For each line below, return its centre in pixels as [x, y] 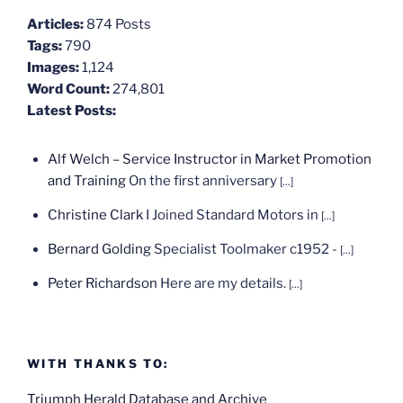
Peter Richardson [102, 284]
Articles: [55, 25]
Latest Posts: [72, 111]
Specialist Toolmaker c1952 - [246, 250]
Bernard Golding [99, 250]
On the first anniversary [204, 181]
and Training [86, 181]
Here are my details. [224, 284]
